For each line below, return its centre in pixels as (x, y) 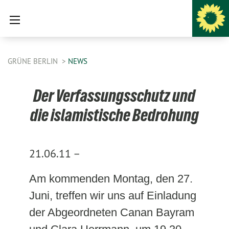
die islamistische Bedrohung (114, 115)
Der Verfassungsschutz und (114, 96)
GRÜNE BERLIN (34, 61)
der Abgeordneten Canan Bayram (111, 212)
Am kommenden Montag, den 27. (111, 179)
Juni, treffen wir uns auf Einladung (112, 196)
